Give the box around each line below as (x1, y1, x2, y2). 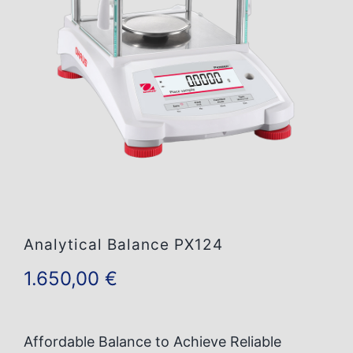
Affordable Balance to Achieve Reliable (24, 333, 281, 351)
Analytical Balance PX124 (24, 236, 223, 255)
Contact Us (19, 24, 82, 39)
